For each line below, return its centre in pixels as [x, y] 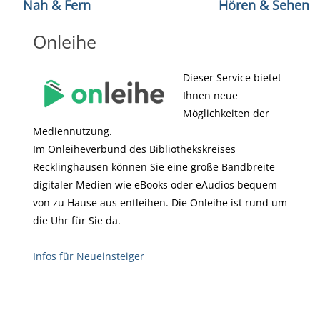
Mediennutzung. [72, 131]
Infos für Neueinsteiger [88, 256]
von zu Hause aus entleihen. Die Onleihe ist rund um [160, 203]
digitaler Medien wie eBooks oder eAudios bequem [155, 185]
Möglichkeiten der [226, 114]
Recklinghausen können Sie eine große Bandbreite [154, 167]
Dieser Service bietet [232, 78]
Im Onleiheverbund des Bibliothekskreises [134, 149]
